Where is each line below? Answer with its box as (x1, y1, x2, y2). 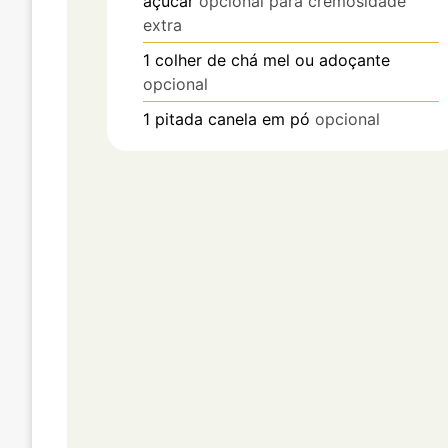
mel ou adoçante (263, 50, 390, 71)
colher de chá (155, 50, 258, 71)
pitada (155, 109, 203, 130)
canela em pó (208, 109, 310, 130)
